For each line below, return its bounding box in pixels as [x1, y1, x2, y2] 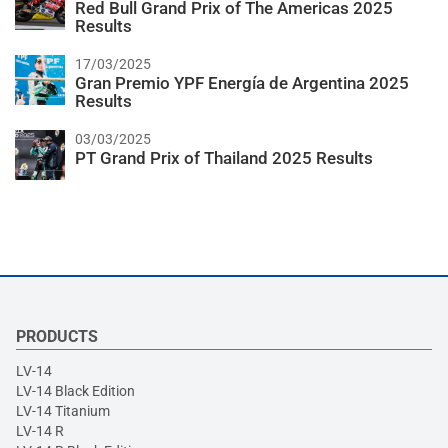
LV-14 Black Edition [16, 383, 135, 400]
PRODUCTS [16, 327, 98, 347]
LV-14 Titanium [16, 403, 110, 420]
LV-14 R [16, 423, 64, 440]
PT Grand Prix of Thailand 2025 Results [75, 148, 373, 169]
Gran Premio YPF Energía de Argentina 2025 [75, 73, 409, 94]
